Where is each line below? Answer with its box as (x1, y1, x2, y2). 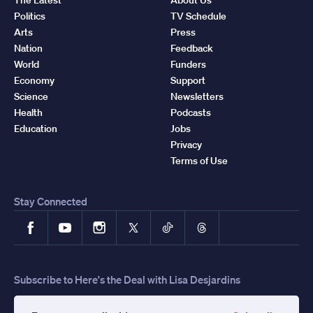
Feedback (170, 41, 213, 54)
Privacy (170, 138, 202, 151)
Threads (195, 212, 242, 228)
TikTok (161, 212, 198, 228)
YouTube (58, 212, 106, 228)
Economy (14, 73, 54, 87)
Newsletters (170, 89, 224, 103)
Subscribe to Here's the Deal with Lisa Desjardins (14, 272, 240, 286)
